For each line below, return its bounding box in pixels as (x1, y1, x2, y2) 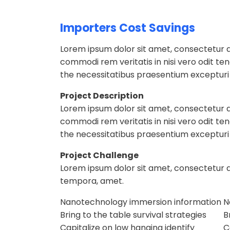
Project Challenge (60, 149, 139, 162)
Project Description (60, 90, 144, 102)
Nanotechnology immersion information (60, 196, 221, 208)
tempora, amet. (60, 175, 124, 187)
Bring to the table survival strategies (60, 209, 206, 221)
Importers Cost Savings (60, 20, 195, 36)
